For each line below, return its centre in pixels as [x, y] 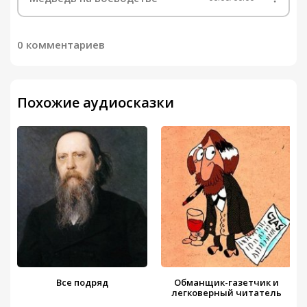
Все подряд [83, 282]
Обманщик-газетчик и [227, 282]
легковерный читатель [227, 293]
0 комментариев [61, 45]
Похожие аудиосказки [96, 103]
